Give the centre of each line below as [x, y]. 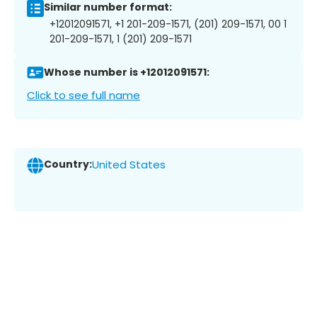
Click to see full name [83, 95]
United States [129, 165]
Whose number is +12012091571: [127, 73]
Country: [68, 165]
